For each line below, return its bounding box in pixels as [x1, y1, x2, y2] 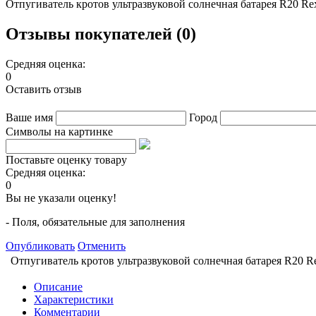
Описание [34, 280, 83, 293]
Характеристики [34, 293, 114, 305]
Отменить [78, 239, 126, 252]
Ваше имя [6, 111, 53, 123]
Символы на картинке [6, 125, 113, 138]
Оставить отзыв [6, 83, 82, 95]
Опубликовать [6, 239, 75, 252]
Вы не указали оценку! [6, 191, 116, 204]
